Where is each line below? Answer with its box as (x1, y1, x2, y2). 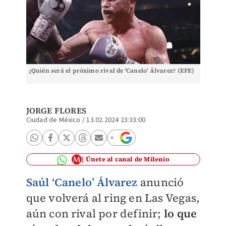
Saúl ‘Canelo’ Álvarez (26, 175, 138, 190)
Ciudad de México (26, 115, 81, 125)
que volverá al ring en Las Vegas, (26, 190, 200, 205)
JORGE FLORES (26, 105, 86, 116)
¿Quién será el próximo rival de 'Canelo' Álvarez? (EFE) (28, 67, 195, 75)
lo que (163, 206, 197, 221)
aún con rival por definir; (26, 206, 164, 221)
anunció (137, 175, 184, 190)
